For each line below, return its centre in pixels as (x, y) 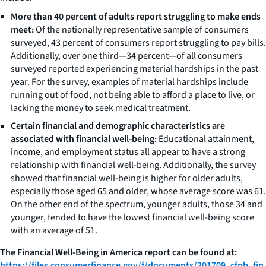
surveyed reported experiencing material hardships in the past (134, 69)
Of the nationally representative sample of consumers (141, 29)
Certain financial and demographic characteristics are (118, 126)
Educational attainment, (205, 139)
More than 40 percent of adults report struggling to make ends (136, 16)
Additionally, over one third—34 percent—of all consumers (126, 56)
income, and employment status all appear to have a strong (128, 152)
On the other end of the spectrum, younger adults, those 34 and (137, 204)
